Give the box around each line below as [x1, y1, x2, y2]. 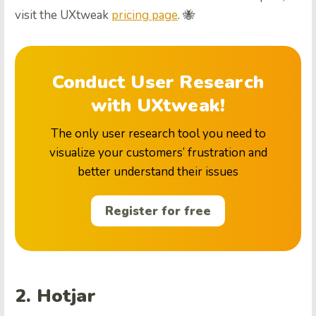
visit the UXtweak [15, 7, 111, 24]
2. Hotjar [15, 284, 96, 309]
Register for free [105, 202, 211, 219]
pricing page [111, 7, 178, 24]
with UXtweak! [90, 93, 226, 119]
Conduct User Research [51, 70, 265, 95]
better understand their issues [78, 164, 238, 181]
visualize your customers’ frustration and [49, 145, 267, 162]
